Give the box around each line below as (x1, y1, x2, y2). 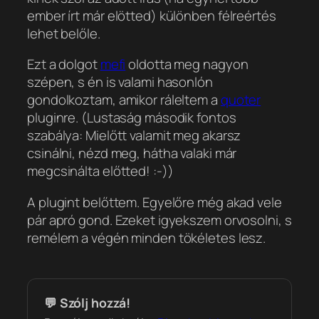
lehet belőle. (27, 23, 100, 43)
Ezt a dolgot (27, 55, 100, 74)
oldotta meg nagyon (125, 55, 249, 74)
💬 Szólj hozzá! (43, 294, 130, 312)
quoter (220, 90, 261, 110)
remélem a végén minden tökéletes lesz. (27, 228, 266, 247)
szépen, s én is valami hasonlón (27, 73, 213, 92)
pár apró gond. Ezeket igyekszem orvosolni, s (27, 210, 292, 229)
